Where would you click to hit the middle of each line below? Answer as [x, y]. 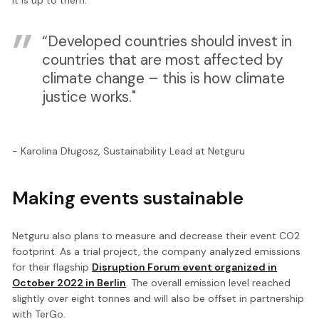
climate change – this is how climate [163, 78]
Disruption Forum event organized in [185, 267]
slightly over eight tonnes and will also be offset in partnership [158, 298]
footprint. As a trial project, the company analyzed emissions [157, 251]
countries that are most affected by [162, 60]
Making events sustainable [128, 198]
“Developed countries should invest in [167, 41]
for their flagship [52, 267]
